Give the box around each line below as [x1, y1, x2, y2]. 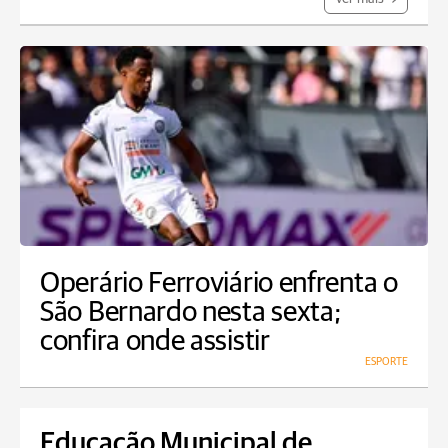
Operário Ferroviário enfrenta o [40, 269, 398, 298]
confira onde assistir [40, 327, 270, 356]
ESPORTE [365, 356, 408, 367]
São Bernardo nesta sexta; [40, 298, 342, 327]
